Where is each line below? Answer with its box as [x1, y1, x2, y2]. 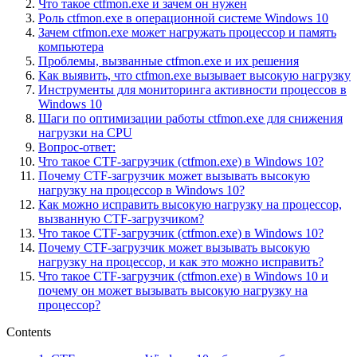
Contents [6, 324, 51, 339]
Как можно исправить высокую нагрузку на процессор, [38, 197, 342, 211]
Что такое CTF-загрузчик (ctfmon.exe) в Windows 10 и [38, 269, 328, 283]
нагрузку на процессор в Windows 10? [38, 182, 245, 197]
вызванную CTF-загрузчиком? [38, 211, 204, 226]
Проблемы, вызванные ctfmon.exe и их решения [38, 53, 299, 68]
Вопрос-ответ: [38, 139, 116, 154]
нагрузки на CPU [38, 125, 132, 139]
